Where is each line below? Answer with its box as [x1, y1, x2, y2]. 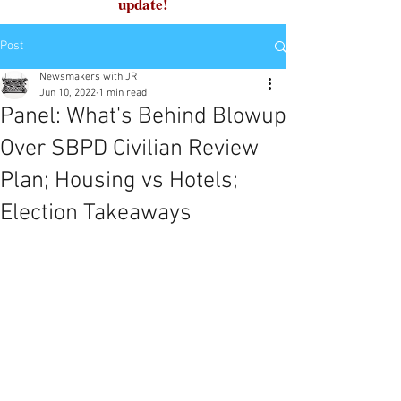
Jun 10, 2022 [39, 87, 96, 99]
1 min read [98, 87, 147, 99]
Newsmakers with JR [39, 71, 137, 83]
